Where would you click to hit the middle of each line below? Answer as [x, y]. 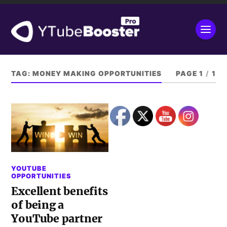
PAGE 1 [189, 73]
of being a [38, 205]
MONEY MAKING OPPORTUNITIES [97, 73]
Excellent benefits [60, 191]
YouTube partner [57, 218]
